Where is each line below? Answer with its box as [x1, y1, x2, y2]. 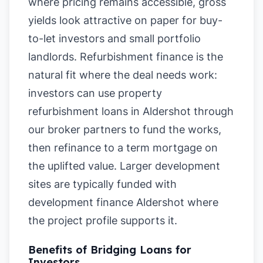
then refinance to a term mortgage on [28, 141, 218, 154]
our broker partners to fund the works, [28, 123, 221, 136]
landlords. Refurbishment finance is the [28, 50, 223, 63]
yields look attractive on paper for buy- [28, 14, 222, 26]
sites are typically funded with [28, 178, 177, 190]
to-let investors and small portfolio [28, 32, 201, 45]
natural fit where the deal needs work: [28, 69, 217, 81]
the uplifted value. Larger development [28, 160, 220, 172]
